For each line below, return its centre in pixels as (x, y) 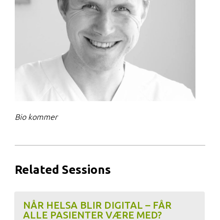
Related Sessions (63, 170)
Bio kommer (36, 117)
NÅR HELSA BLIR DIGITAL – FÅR (97, 205)
